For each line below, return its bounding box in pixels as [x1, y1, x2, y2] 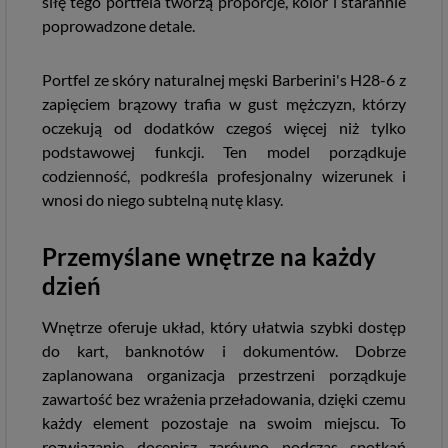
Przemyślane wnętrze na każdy [42, 242, 376, 271]
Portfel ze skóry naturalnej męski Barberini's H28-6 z [42, 70, 406, 89]
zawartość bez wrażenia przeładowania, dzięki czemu [42, 389, 406, 408]
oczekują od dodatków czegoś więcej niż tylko [42, 118, 406, 137]
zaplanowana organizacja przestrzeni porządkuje [42, 365, 406, 384]
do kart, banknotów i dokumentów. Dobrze [42, 341, 406, 360]
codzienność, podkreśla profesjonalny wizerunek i [42, 166, 406, 185]
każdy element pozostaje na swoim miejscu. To [42, 413, 406, 432]
